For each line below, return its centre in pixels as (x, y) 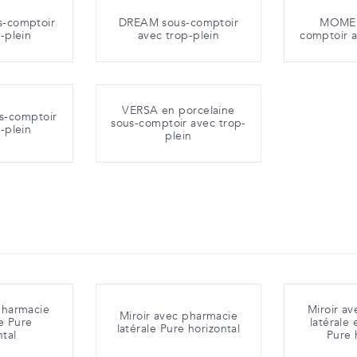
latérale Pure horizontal (178, 329)
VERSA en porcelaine (178, 111)
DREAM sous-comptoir (178, 23)
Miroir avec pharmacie (178, 316)
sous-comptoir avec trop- (178, 124)
